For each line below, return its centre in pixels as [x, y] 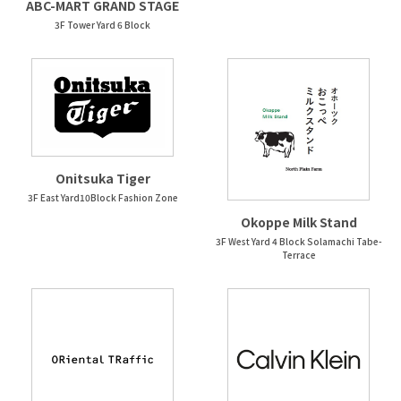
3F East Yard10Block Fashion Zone [102, 197]
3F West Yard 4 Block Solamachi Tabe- [299, 241]
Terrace [299, 254]
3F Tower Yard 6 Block [102, 24]
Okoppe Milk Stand [299, 222]
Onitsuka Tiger [102, 178]
